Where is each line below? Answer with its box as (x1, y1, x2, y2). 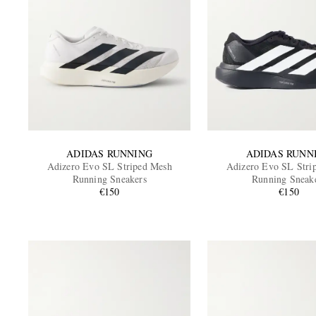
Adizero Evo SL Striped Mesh (47, 159, 172, 174)
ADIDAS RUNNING (66, 147, 153, 161)
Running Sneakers (72, 172, 147, 186)
